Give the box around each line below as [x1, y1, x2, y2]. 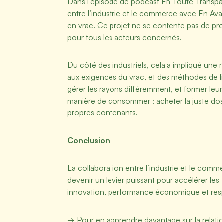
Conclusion [67, 135, 112, 145]
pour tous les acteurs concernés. [67, 32, 182, 42]
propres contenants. [67, 108, 138, 117]
